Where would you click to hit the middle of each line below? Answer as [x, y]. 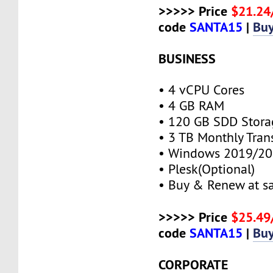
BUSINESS [187, 58]
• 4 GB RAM [192, 105]
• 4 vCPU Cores [202, 90]
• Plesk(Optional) [207, 169]
